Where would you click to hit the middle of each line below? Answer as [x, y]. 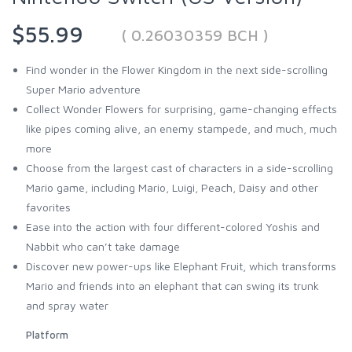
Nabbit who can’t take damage [103, 246]
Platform [47, 334]
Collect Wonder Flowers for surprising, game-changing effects [181, 108]
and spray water [67, 305]
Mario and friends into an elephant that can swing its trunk [172, 285]
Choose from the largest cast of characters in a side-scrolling [180, 167]
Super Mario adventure [83, 89]
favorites [48, 207]
